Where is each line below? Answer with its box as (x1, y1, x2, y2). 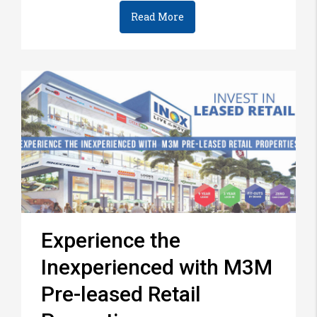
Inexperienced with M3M (41, 255, 272, 280)
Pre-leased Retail (41, 282, 201, 307)
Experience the (41, 228, 180, 253)
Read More (131, 9, 184, 23)
